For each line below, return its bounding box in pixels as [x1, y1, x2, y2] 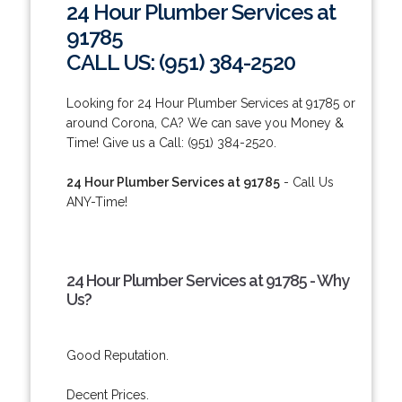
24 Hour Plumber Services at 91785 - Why [66, 270, 349, 290]
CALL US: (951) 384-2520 [66, 48, 295, 75]
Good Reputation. [66, 347, 169, 363]
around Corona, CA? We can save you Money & [66, 115, 344, 130]
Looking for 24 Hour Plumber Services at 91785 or [66, 95, 355, 110]
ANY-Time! [66, 194, 127, 209]
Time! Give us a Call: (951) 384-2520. [66, 135, 276, 150]
